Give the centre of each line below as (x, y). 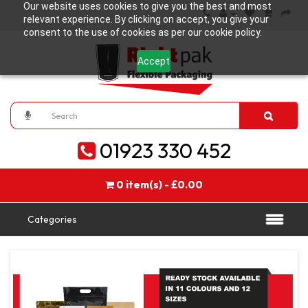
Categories (52, 219)
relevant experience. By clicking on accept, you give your (146, 19)
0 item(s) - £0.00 (159, 185)
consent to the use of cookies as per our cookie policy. (142, 32)
